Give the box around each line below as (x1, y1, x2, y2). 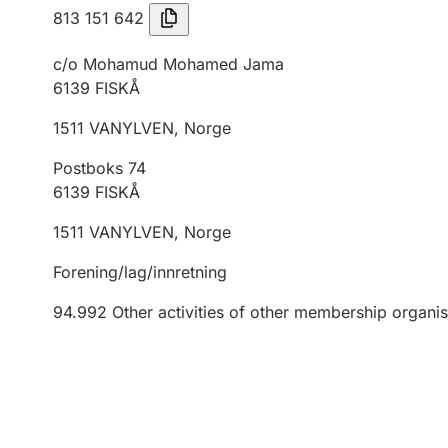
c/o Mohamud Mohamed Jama (53, 54, 284, 74)
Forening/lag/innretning (53, 262, 227, 282)
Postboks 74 (53, 158, 146, 178)
